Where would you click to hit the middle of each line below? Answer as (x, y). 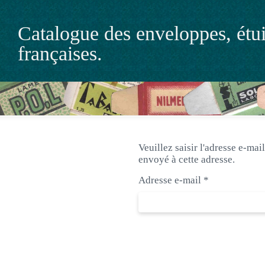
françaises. (60, 54)
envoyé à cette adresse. (187, 160)
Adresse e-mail (170, 180)
